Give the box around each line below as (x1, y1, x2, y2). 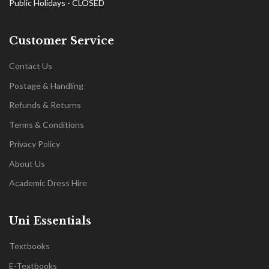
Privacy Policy (9, 139, 60, 149)
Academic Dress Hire (9, 178, 87, 188)
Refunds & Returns (9, 100, 81, 110)
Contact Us (9, 61, 52, 71)
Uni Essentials (9, 214, 91, 228)
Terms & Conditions (9, 119, 84, 130)
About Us (9, 158, 45, 169)
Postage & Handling (9, 80, 83, 91)
